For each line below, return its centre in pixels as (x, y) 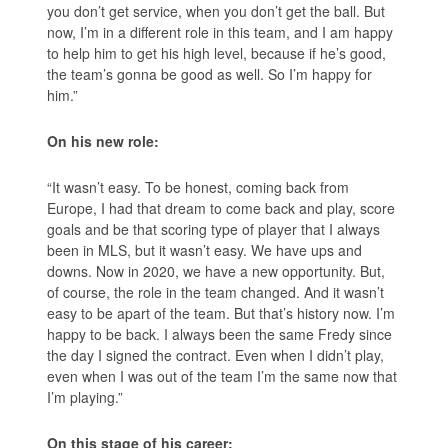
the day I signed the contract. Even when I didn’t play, (216, 355)
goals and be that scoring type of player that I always (214, 229)
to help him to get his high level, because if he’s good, (217, 53)
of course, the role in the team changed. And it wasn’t (216, 292)
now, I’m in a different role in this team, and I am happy (220, 32)
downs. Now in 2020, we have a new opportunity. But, (216, 271)
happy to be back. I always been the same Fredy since (220, 334)
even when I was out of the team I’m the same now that (222, 376)
